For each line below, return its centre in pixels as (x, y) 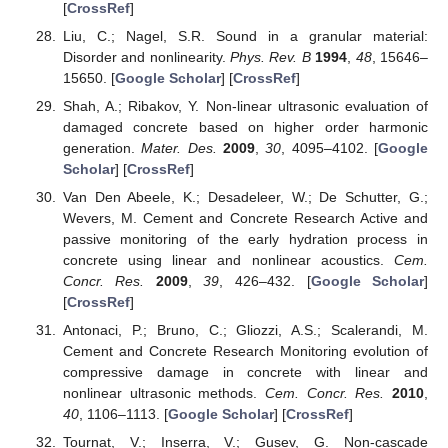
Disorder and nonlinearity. (146, 56)
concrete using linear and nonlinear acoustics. (228, 260)
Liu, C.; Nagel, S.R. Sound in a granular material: (245, 35)
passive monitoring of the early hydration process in (245, 239)
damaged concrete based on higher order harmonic (245, 127)
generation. (102, 148)
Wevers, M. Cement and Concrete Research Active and (245, 218)
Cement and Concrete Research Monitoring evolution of (245, 351)
